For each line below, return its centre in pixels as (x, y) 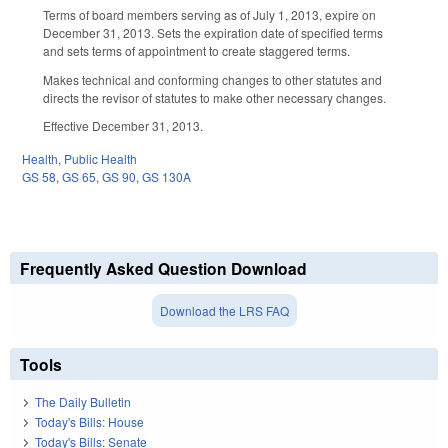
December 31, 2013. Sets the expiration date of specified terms (213, 32)
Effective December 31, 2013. (123, 126)
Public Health (100, 159)
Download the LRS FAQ (224, 311)
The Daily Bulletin (83, 401)
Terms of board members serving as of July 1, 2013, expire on (209, 14)
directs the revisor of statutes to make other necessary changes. (214, 97)
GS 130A (166, 177)
